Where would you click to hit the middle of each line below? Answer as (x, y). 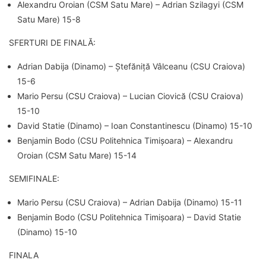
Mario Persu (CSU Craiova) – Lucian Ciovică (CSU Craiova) (130, 96)
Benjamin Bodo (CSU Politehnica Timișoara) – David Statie (129, 217)
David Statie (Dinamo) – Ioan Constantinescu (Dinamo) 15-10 (135, 125)
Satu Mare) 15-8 (49, 19)
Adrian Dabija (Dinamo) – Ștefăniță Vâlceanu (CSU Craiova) (131, 66)
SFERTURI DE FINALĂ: (52, 42)
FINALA (24, 255)
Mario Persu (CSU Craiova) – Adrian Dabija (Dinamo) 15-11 (130, 202)
